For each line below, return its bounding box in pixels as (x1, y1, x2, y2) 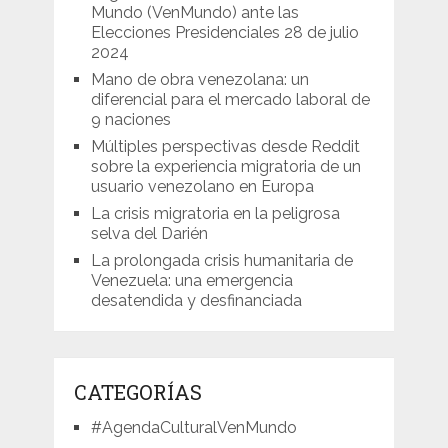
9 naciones (90, 110, 171, 130)
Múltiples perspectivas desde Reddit (90, 137, 360, 157)
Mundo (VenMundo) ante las (90, 3, 299, 23)
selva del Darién (90, 224, 208, 244)
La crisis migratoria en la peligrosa (90, 204, 340, 224)
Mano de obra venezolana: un (90, 70, 309, 90)
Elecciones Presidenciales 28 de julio (90, 23, 359, 43)
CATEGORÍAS (73, 379, 202, 406)
